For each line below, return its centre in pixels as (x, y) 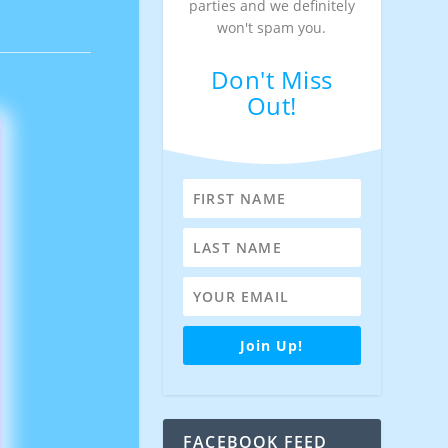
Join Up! (272, 345)
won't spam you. (272, 27)
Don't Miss (271, 79)
